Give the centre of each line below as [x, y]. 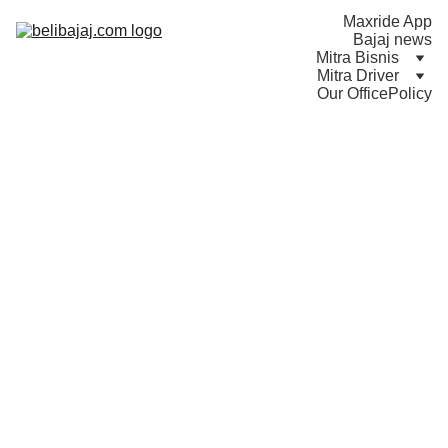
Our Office [352, 93]
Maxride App [387, 21]
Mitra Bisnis [357, 57]
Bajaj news [392, 39]
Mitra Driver [358, 75]
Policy [410, 93]
